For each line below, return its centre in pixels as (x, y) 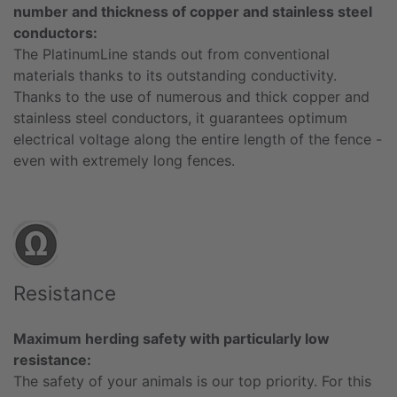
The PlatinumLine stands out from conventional (171, 54)
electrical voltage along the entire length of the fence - (198, 139)
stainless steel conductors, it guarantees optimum (180, 117)
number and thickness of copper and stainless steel (193, 11)
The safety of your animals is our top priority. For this (192, 381)
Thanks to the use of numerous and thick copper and (191, 96)
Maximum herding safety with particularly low (171, 338)
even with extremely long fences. (124, 160)
